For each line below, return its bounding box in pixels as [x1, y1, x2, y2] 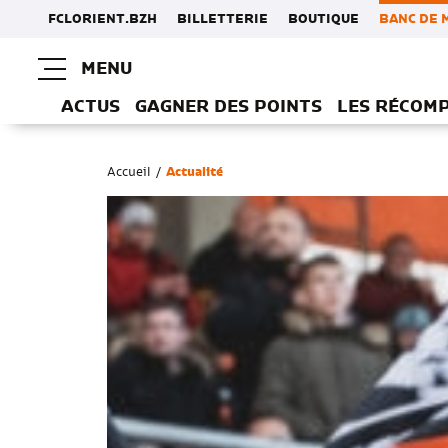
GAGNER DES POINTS [134, 99, 322, 115]
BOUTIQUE [288, 13, 359, 25]
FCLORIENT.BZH [48, 13, 157, 25]
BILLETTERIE [177, 13, 268, 25]
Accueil [107, 166, 151, 178]
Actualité [166, 166, 223, 178]
